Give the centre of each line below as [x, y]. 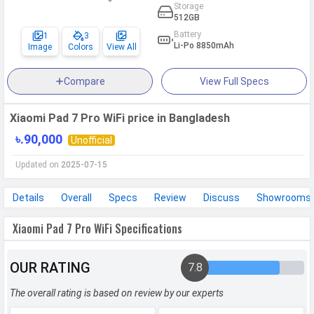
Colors [81, 47]
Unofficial [91, 141]
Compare [84, 82]
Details [28, 198]
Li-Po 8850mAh [204, 46]
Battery [187, 35]
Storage [189, 7]
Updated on [38, 165]
